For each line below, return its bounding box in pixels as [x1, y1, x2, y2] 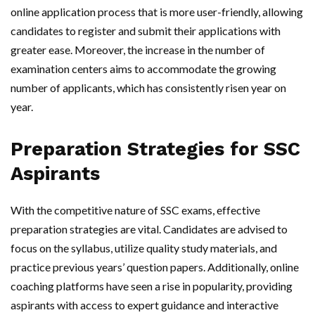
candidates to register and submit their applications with [11, 24, 281, 38]
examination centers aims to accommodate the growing [11, 62, 276, 76]
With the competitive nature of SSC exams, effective [11, 203, 260, 217]
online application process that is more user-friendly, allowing [11, 5, 303, 19]
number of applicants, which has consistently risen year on [11, 81, 286, 95]
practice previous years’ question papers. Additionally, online [11, 260, 299, 274]
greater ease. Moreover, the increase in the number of [11, 43, 265, 57]
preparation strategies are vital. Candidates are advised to [11, 222, 288, 236]
